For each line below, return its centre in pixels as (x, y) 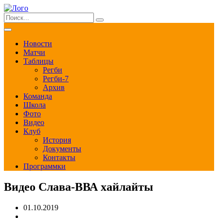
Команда (38, 96)
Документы (62, 149)
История (57, 140)
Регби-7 (56, 79)
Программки (45, 166)
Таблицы (38, 61)
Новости (38, 44)
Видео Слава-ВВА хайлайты (79, 187)
